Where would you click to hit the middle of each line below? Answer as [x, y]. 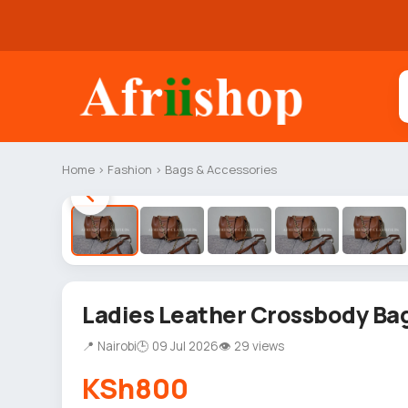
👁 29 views [251, 346]
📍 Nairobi [109, 346]
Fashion [130, 169]
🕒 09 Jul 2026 [178, 346]
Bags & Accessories [221, 169]
